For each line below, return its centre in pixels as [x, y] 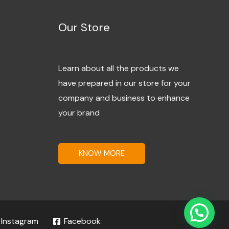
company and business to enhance [124, 98]
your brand [79, 113]
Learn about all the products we [118, 68]
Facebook [82, 221]
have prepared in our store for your [124, 83]
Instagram [20, 221]
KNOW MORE [101, 153]
